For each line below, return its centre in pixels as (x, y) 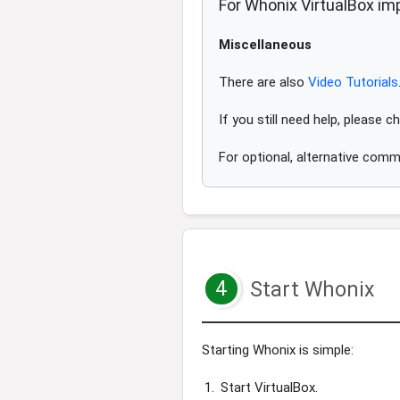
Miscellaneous (265, 45)
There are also (263, 83)
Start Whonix (310, 289)
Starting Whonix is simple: (278, 350)
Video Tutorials (353, 83)
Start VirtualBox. (269, 387)
